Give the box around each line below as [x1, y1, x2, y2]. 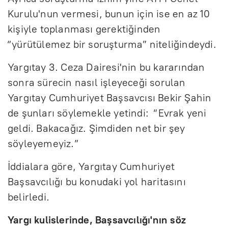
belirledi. [8, 190, 52, 203]
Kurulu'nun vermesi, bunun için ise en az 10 [8, 7, 210, 20]
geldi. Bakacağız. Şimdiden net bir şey [8, 122, 185, 134]
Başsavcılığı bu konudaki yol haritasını [8, 175, 186, 188]
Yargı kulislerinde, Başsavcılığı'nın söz [8, 213, 186, 226]
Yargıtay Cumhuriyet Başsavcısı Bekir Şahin [8, 91, 212, 104]
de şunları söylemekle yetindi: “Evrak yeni [8, 106, 207, 119]
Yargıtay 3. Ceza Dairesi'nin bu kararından [8, 61, 205, 73]
